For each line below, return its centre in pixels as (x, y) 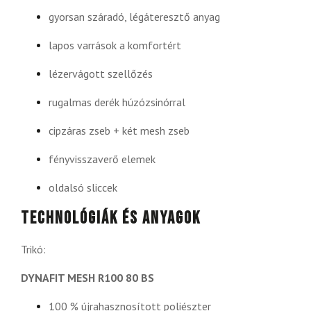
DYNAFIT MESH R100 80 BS (87, 277)
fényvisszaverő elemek (102, 159)
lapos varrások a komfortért (115, 45)
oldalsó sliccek (83, 187)
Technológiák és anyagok (111, 218)
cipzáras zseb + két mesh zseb (119, 130)
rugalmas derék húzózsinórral (117, 102)
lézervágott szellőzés (101, 73)
